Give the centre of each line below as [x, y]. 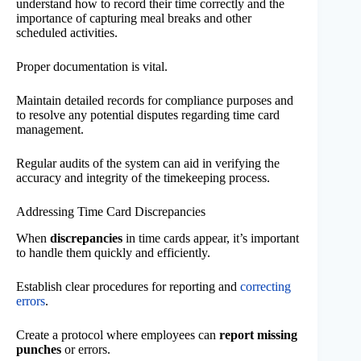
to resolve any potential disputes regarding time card [148, 115]
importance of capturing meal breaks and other [134, 19]
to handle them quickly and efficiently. [113, 252]
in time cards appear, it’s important [211, 238]
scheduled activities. [67, 33]
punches [39, 349]
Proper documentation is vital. [92, 67]
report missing [258, 334]
